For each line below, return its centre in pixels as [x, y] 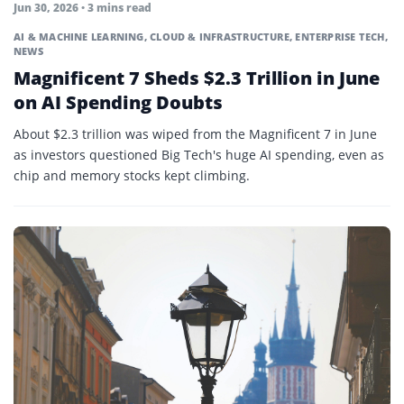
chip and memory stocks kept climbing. [132, 175]
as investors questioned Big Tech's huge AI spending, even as [199, 154]
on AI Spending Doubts [118, 102]
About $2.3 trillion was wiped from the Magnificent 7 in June [195, 133]
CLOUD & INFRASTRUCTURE [220, 36]
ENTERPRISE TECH [340, 36]
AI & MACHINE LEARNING [79, 36]
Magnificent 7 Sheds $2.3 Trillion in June [197, 78]
